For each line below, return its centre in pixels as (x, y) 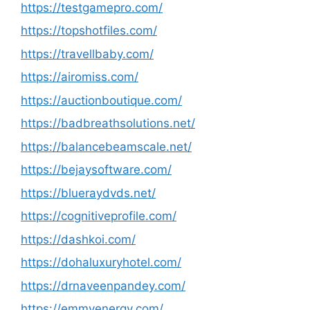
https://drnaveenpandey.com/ (103, 285)
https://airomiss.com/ (80, 77)
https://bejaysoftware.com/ (96, 170)
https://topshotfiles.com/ (89, 30)
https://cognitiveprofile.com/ (99, 216)
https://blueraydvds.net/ (88, 193)
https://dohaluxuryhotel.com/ (101, 262)
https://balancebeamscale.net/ (106, 146)
